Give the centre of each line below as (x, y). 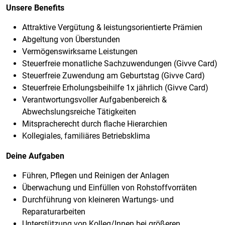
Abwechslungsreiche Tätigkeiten (79, 112)
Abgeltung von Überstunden (71, 39)
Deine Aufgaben (35, 156)
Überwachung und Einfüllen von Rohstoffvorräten (109, 188)
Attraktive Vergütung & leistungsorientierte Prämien (112, 27)
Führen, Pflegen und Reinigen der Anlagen (96, 176)
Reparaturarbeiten (54, 212)
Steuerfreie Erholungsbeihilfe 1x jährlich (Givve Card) (115, 88)
